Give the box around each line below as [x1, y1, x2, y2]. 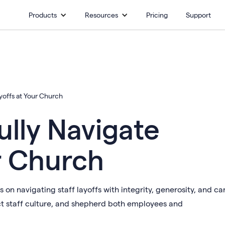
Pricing [146, 11, 168, 19]
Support [185, 11, 211, 19]
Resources [84, 11, 118, 19]
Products [28, 11, 57, 19]
